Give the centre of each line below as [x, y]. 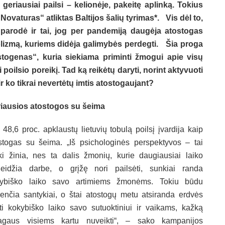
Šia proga [185, 44]
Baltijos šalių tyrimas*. [117, 18]
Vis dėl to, [184, 18]
